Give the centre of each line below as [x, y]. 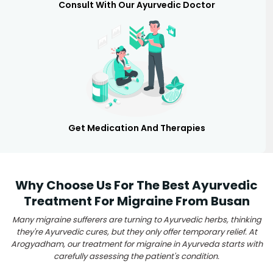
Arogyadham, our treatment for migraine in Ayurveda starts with [136, 244]
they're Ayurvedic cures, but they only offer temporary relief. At [136, 232]
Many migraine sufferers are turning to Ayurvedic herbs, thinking [136, 219]
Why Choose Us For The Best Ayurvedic [136, 185]
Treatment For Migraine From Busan [136, 201]
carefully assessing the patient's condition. [136, 256]
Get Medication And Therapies [136, 128]
